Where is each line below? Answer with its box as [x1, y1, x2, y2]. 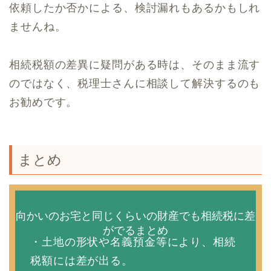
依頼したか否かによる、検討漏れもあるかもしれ [9, 2, 261, 15]
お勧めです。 [9, 96, 78, 109]
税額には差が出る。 [30, 254, 133, 267]
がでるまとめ [103, 224, 168, 237]
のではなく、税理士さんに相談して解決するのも [9, 77, 261, 90]
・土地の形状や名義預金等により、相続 [30, 235, 236, 248]
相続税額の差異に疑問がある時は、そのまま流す [9, 59, 261, 71]
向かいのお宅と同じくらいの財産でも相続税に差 [16, 209, 255, 222]
